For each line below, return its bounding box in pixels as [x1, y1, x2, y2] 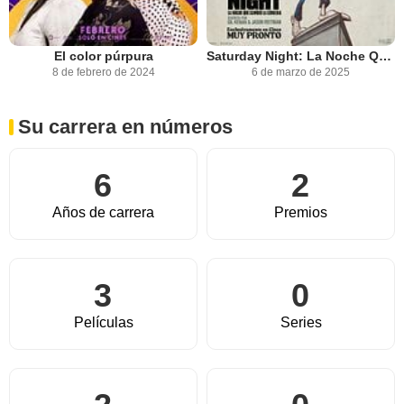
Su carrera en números [18, 115, 233, 139]
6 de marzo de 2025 [252, 66, 350, 79]
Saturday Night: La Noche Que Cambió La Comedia [379, 49, 391, 64]
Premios [274, 205, 327, 221]
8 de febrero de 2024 [51, 66, 155, 79]
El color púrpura [53, 49, 153, 64]
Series [280, 315, 322, 331]
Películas [73, 315, 133, 331]
